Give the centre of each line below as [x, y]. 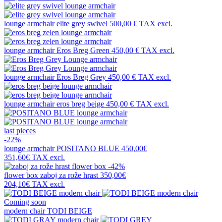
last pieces [20, 131]
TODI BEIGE [70, 211]
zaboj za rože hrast [69, 175]
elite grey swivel [82, 24]
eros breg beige [80, 104]
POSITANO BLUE [88, 149]
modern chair [26, 211]
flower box [22, 175]
